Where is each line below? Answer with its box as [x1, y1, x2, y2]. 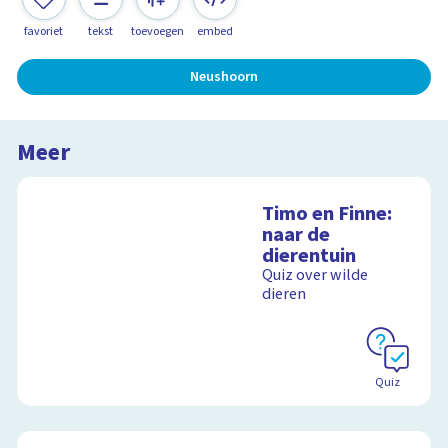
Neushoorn [190, 66, 258, 87]
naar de [262, 220, 331, 249]
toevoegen [131, 22, 185, 40]
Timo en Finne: [262, 199, 393, 228]
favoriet [24, 22, 64, 40]
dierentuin [262, 241, 357, 270]
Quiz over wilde [262, 264, 369, 286]
